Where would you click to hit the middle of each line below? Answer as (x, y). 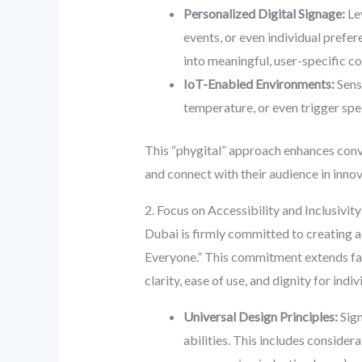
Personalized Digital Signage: (264, 14)
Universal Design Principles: (260, 317)
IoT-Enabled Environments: (259, 84)
